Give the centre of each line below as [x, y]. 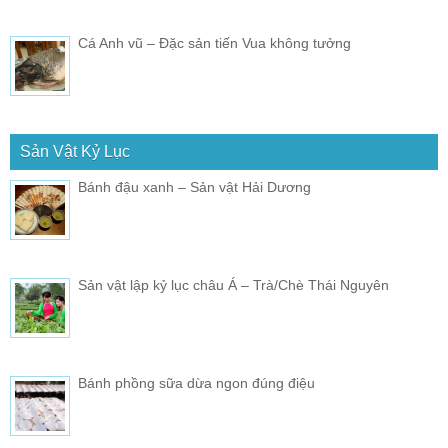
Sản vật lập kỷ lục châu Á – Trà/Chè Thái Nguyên [233, 284]
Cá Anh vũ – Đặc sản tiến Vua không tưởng [214, 42]
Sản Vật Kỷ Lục [75, 151]
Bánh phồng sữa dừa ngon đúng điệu [196, 382]
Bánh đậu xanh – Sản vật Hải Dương [194, 186]
